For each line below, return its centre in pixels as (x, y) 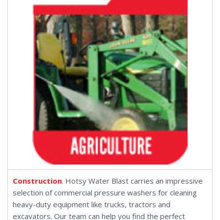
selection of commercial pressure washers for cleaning (105, 192)
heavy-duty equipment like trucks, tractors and (92, 204)
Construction (37, 181)
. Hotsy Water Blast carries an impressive (132, 181)
